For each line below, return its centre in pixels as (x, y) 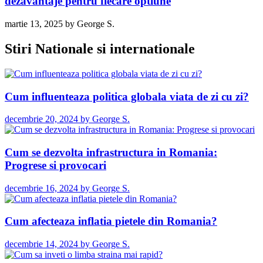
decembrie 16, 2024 (41, 188)
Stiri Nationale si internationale (100, 48)
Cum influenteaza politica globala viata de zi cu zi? (127, 96)
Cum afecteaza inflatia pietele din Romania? (111, 221)
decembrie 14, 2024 (41, 244)
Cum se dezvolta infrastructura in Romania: (111, 153)
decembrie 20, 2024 (41, 119)
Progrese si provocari (55, 166)
